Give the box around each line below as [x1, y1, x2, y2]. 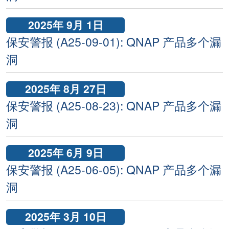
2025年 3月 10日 [25, 209, 106, 224]
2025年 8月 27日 [25, 81, 106, 96]
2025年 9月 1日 [28, 17, 103, 32]
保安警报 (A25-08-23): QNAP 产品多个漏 [6, 97, 221, 114]
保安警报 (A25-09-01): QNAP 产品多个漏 [6, 33, 221, 51]
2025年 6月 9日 [28, 145, 103, 160]
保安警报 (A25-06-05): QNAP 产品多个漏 [6, 161, 221, 178]
